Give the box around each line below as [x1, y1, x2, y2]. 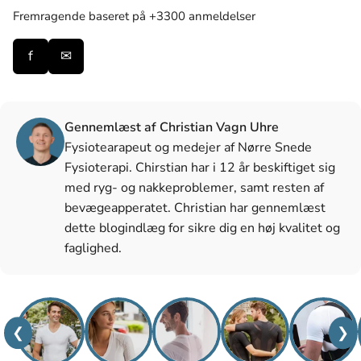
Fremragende [13, 7, 85, 24]
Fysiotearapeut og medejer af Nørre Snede [64, 139, 312, 157]
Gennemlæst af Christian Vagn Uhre [64, 118, 279, 137]
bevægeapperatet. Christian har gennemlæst [64, 199, 326, 218]
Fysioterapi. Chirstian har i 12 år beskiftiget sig [64, 159, 335, 177]
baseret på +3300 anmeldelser [89, 7, 255, 24]
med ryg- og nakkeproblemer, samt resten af [64, 179, 324, 197]
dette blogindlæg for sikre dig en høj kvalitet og [64, 219, 340, 238]
